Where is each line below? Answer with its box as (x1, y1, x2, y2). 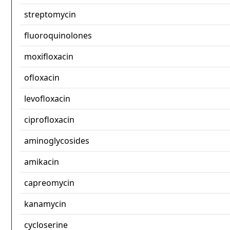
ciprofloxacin (24, 114, 74, 126)
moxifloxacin (24, 51, 73, 63)
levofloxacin (24, 93, 70, 105)
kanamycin (24, 198, 66, 210)
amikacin (24, 156, 59, 168)
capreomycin (24, 177, 74, 189)
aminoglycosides (24, 135, 89, 147)
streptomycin (24, 9, 76, 21)
